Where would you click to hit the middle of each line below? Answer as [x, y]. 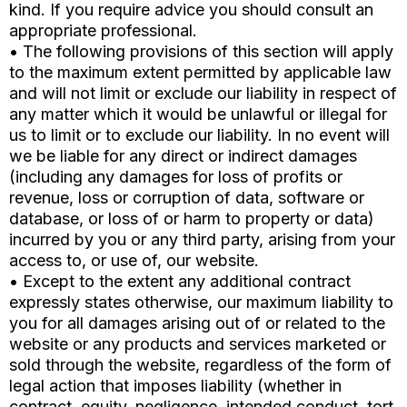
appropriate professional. [103, 31]
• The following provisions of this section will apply [201, 52]
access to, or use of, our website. [134, 261]
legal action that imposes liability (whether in [175, 386]
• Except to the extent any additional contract [180, 282]
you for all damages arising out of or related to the [197, 323]
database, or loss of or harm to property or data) [192, 219]
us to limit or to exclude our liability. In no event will [199, 135]
